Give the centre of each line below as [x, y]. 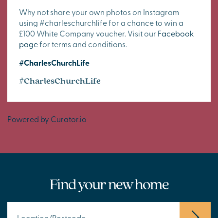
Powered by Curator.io [47, 118]
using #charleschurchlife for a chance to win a [101, 22]
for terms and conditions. [82, 44]
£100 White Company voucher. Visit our [88, 33]
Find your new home [109, 183]
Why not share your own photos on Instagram [99, 11]
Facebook [176, 33]
